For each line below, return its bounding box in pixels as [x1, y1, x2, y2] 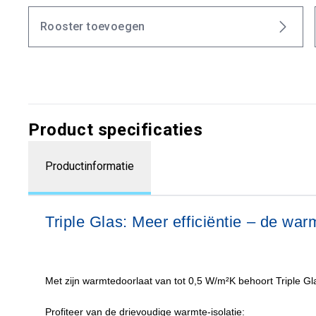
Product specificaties [28, 120, 203, 140]
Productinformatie [45, 159, 134, 173]
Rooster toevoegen [40, 20, 145, 33]
